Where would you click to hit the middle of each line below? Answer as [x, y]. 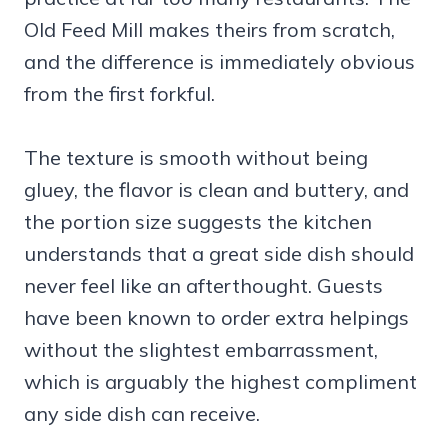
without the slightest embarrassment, [201, 349]
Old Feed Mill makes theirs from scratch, [209, 29]
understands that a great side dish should [219, 253]
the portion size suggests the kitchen [198, 221]
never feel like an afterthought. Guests [203, 285]
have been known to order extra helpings [216, 317]
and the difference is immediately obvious [219, 61]
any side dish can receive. [142, 413]
